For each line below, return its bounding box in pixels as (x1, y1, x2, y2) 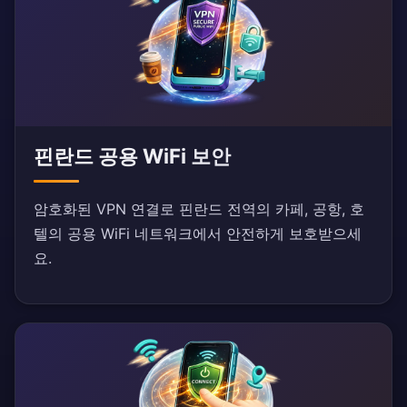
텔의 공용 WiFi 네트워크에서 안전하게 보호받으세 (34, 224, 362, 243)
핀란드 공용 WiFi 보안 (34, 144, 231, 169)
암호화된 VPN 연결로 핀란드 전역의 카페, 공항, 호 (34, 200, 364, 219)
